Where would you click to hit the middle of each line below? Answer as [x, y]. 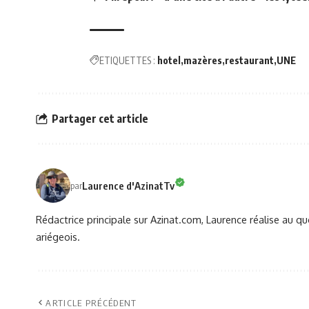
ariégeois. [58, 237]
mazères [203, 61]
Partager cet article [100, 118]
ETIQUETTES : [127, 61]
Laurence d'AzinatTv [128, 185]
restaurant [249, 61]
